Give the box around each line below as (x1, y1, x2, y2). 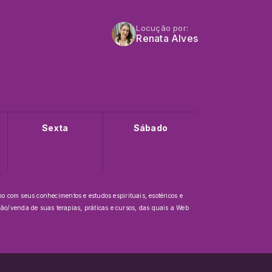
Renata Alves (136, 33, 198, 44)
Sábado (133, 123, 168, 133)
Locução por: (136, 23, 188, 33)
